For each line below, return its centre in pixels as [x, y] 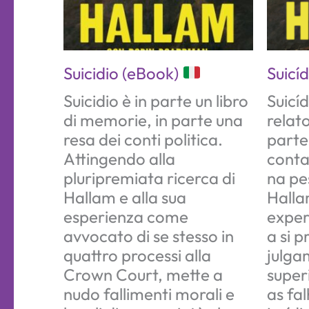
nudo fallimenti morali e [149, 293]
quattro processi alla [137, 255]
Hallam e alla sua [125, 197]
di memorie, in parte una [153, 120]
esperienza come [126, 216]
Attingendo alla [119, 158]
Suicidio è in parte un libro [156, 100]
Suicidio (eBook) [123, 73]
